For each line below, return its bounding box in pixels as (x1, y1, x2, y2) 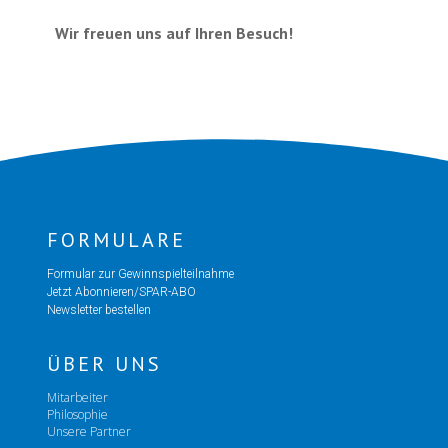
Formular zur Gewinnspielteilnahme (46, 266, 237, 281)
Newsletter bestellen (46, 302, 151, 317)
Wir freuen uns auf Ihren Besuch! (54, 22, 293, 43)
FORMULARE (46, 226, 186, 253)
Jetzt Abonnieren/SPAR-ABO (46, 284, 196, 299)
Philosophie (46, 405, 108, 423)
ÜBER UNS (46, 350, 162, 377)
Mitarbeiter (46, 388, 108, 406)
